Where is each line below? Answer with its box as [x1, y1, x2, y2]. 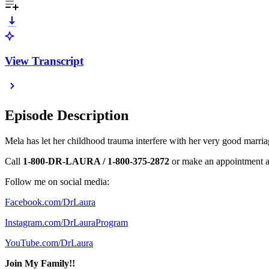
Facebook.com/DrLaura [5, 197, 95, 208]
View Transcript [5, 54, 83, 67]
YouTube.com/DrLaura [5, 238, 93, 249]
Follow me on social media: [5, 177, 109, 187]
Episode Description [5, 107, 128, 124]
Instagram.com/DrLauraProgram [5, 217, 128, 228]
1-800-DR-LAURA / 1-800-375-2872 [23, 156, 169, 167]
